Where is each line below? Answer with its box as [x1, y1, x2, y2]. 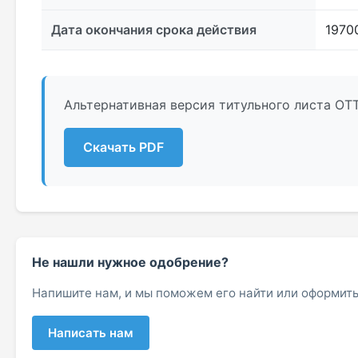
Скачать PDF [83, 139, 164, 156]
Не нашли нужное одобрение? [32, 254, 229, 271]
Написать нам [48, 324, 133, 340]
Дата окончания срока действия [51, 22, 257, 38]
